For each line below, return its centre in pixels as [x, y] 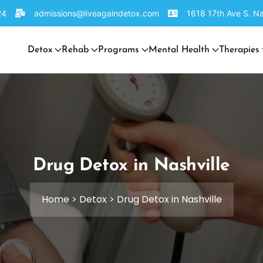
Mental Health [179, 50]
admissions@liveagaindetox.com [96, 13]
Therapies [239, 50]
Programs [119, 50]
